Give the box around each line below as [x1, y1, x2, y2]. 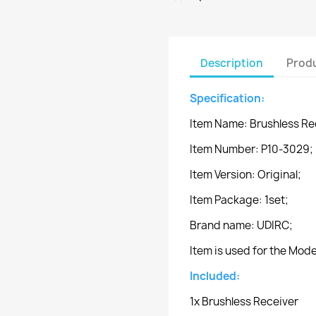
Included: [190, 269, 240, 284]
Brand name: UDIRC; [190, 218, 293, 233]
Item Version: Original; [190, 167, 301, 182]
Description [200, 55, 263, 71]
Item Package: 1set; [190, 193, 288, 207]
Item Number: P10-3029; [190, 142, 313, 157]
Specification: [190, 91, 267, 106]
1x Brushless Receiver [190, 294, 298, 309]
